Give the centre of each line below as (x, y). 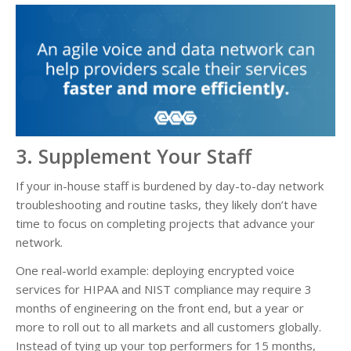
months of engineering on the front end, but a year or (160, 308)
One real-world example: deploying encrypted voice (155, 270)
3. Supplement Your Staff (134, 156)
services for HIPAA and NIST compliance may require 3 (164, 289)
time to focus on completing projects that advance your (165, 223)
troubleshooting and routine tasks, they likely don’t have (166, 204)
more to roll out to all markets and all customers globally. (168, 326)
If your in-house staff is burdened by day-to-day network (170, 185)
